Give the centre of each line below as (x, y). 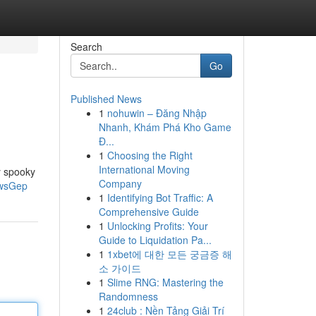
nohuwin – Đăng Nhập (157, 113)
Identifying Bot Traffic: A (160, 197)
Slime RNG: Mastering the (165, 282)
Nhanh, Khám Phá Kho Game (165, 127)
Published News (106, 99)
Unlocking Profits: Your (157, 226)
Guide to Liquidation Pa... (155, 240)
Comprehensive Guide (148, 212)
